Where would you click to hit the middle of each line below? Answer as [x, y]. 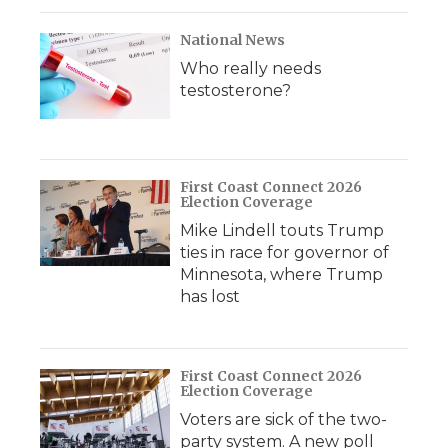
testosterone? [235, 90]
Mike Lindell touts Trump [282, 230]
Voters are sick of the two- [283, 419]
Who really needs [250, 68]
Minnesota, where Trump [281, 274]
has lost [210, 296]
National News [232, 39]
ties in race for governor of [284, 252]
